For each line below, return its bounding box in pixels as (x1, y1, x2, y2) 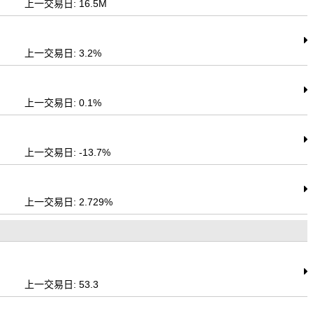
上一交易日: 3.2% (24, 48, 102, 59)
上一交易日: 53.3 (24, 279, 99, 290)
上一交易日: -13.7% (24, 147, 111, 158)
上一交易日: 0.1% (24, 97, 102, 108)
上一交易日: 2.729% (24, 196, 113, 208)
